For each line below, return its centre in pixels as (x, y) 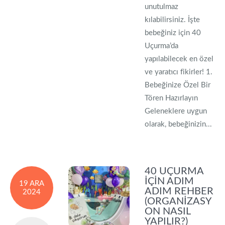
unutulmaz (162, 7)
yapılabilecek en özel (179, 59)
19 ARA (32, 184)
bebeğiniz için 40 (173, 33)
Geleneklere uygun (176, 111)
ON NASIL (168, 211)
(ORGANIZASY (178, 201)
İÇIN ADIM (170, 181)
